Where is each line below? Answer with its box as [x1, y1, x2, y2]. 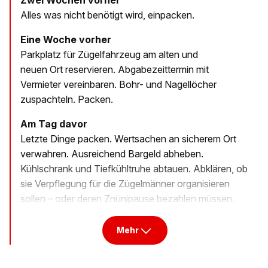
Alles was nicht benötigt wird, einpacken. [20, 9, 194, 22]
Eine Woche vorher [20, 33, 111, 46]
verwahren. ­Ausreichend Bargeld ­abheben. [20, 148, 203, 160]
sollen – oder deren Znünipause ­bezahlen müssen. [20, 193, 234, 205]
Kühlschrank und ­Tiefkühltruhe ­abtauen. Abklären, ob [20, 163, 248, 175]
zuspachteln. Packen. [20, 93, 113, 106]
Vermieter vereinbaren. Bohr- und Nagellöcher [20, 78, 217, 91]
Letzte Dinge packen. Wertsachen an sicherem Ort [20, 133, 236, 145]
